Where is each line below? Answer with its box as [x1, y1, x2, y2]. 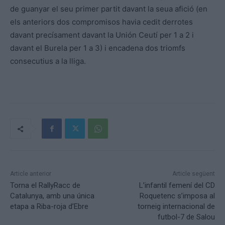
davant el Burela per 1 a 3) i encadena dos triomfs [10, 43, 185, 53]
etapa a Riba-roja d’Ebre [10, 202, 88, 211]
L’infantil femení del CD [139, 181, 215, 190]
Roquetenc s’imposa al [139, 191, 215, 201]
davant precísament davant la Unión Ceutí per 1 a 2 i [10, 30, 194, 40]
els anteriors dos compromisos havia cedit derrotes [10, 17, 193, 27]
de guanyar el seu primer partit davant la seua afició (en [10, 4, 207, 14]
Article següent [172, 170, 215, 178]
